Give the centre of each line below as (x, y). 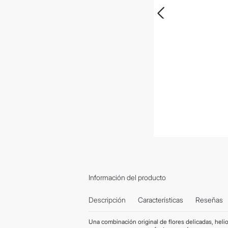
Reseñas (209, 200)
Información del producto (127, 177)
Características (161, 200)
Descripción (107, 200)
